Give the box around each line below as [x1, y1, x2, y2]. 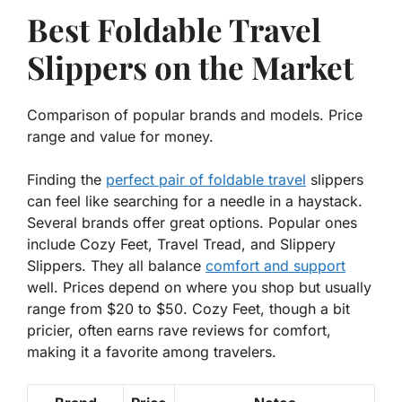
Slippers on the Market [27, 46, 354, 89]
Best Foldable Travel [27, 8, 321, 51]
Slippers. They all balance [27, 257, 205, 275]
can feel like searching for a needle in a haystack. [27, 192, 363, 211]
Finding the [27, 170, 106, 189]
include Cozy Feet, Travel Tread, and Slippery [27, 235, 336, 254]
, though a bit [260, 300, 350, 319]
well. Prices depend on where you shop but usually [27, 278, 371, 297]
